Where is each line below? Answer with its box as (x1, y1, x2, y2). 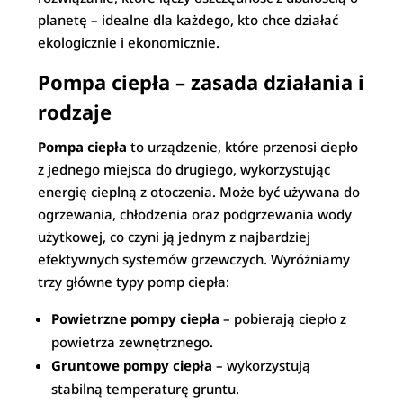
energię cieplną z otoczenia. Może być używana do (38, 183, 361, 201)
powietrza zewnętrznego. (51, 333, 214, 351)
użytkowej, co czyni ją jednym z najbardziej (38, 228, 311, 246)
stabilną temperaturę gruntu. (51, 380, 240, 398)
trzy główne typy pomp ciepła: (38, 273, 230, 291)
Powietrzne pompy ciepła (51, 309, 220, 327)
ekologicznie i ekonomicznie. (38, 33, 220, 51)
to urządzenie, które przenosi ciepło (127, 138, 359, 156)
